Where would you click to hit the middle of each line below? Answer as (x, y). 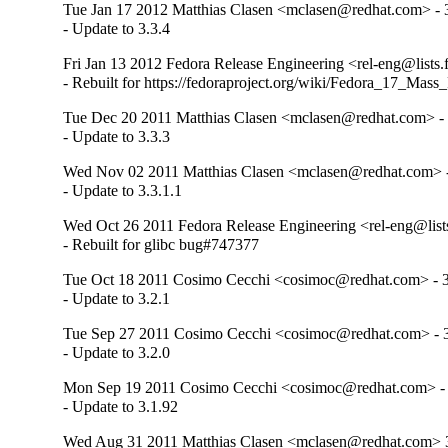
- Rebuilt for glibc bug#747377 (161, 244)
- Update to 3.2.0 (117, 352)
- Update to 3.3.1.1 (123, 190)
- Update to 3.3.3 (117, 136)
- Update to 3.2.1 (117, 298)
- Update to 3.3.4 (117, 28)
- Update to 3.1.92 (121, 406)
